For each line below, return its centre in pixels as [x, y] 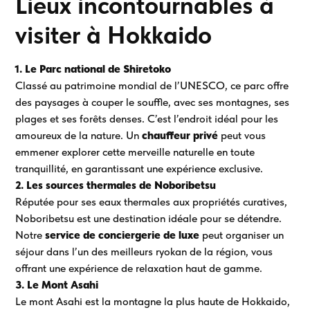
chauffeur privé [180, 135]
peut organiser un [242, 235]
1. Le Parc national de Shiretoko [93, 69]
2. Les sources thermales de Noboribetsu [116, 185]
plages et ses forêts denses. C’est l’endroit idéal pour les [147, 118]
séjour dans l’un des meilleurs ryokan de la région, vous [144, 251]
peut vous [242, 135]
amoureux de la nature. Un [79, 135]
